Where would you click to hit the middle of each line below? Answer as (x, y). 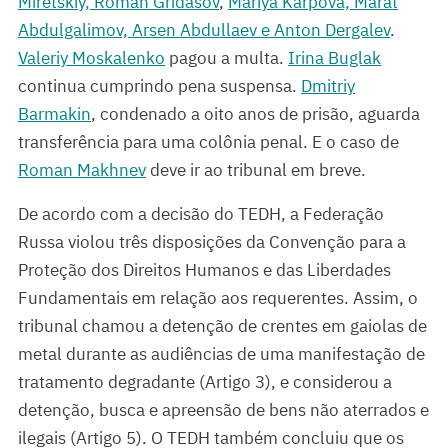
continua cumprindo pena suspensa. (159, 86)
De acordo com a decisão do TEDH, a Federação (201, 214)
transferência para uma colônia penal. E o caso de (208, 142)
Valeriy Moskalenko (91, 58)
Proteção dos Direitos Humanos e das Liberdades (204, 270)
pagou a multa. (226, 58)
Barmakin (54, 114)
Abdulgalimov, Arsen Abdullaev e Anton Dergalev (204, 30)
